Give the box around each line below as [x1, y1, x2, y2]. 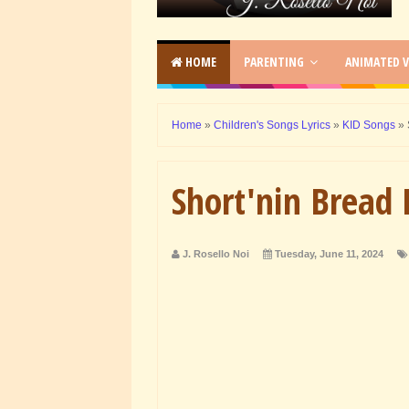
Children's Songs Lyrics [214, 118, 330, 131]
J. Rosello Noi [183, 247, 249, 259]
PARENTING [244, 52, 304, 70]
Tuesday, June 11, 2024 [275, 247, 383, 259]
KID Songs [342, 118, 395, 131]
